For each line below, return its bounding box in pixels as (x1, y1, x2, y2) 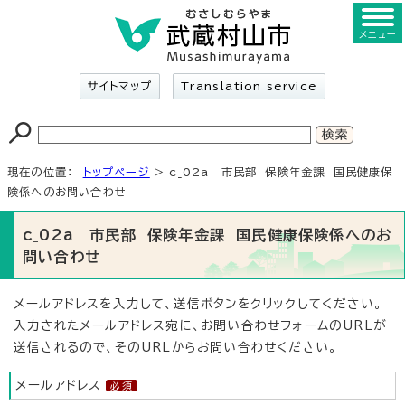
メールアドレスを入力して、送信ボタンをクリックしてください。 (14, 297, 382, 310)
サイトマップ (87, 80, 153, 91)
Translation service (181, 80, 318, 91)
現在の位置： (7, 166, 83, 177)
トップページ (82, 166, 150, 177)
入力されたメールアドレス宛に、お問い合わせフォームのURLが (14, 319, 387, 332)
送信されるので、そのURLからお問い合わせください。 (14, 341, 338, 353)
